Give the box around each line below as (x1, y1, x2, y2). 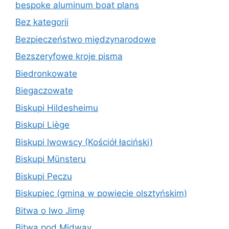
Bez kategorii (15, 17, 68, 27)
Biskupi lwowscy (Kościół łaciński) (15, 136, 153, 147)
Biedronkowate (15, 68, 77, 79)
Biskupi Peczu (15, 171, 72, 181)
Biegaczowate (15, 85, 73, 96)
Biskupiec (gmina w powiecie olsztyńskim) (15, 188, 187, 198)
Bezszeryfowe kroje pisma (15, 51, 123, 61)
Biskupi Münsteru (15, 154, 86, 164)
